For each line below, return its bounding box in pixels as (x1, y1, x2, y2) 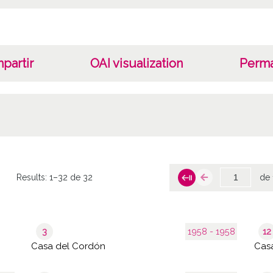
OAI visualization (90, 55, 183, 71)
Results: (16, 172, 50, 183)
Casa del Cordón (31, 240, 106, 252)
